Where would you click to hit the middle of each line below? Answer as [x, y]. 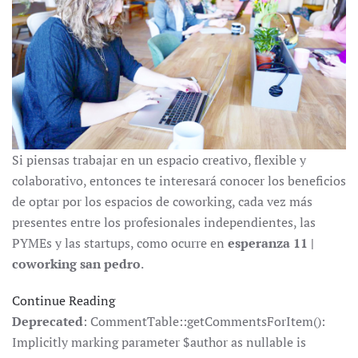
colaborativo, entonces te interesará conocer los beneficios [179, 181]
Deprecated [48, 322]
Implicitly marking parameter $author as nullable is [159, 342]
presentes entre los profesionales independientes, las [164, 223]
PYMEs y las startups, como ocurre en [120, 243]
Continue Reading [64, 301]
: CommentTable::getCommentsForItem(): [204, 322]
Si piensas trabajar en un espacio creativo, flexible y [159, 160]
